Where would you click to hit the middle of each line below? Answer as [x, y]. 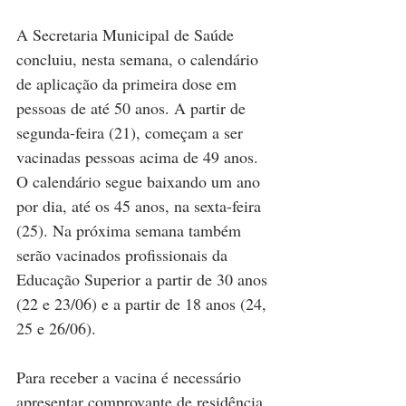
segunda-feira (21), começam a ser [132, 132]
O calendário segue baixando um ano [140, 181]
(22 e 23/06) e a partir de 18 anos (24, [144, 303]
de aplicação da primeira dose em [129, 83]
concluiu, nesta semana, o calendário [140, 58]
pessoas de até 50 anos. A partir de [133, 107]
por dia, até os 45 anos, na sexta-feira [141, 205]
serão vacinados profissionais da [124, 254]
